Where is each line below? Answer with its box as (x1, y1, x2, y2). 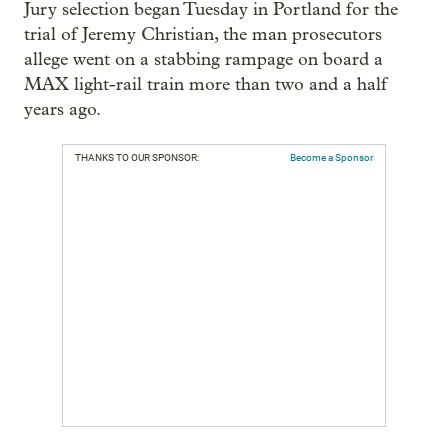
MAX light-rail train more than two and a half (24, 74, 387, 95)
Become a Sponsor (290, 152, 373, 163)
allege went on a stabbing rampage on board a (24, 49, 383, 70)
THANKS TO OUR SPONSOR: (75, 152, 199, 163)
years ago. (24, 99, 101, 120)
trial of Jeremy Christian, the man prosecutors (24, 24, 382, 45)
